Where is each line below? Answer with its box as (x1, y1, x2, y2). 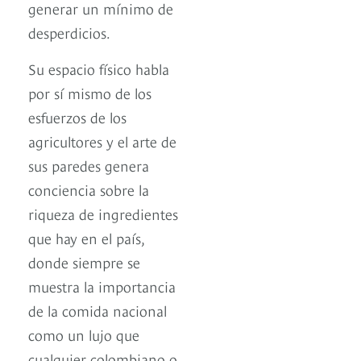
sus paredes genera (28, 154, 149, 175)
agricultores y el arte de (28, 130, 176, 151)
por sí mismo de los (28, 81, 151, 102)
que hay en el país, (28, 226, 144, 247)
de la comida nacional (28, 299, 167, 320)
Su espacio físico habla (28, 57, 169, 78)
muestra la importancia (28, 275, 176, 296)
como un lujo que (28, 323, 139, 344)
